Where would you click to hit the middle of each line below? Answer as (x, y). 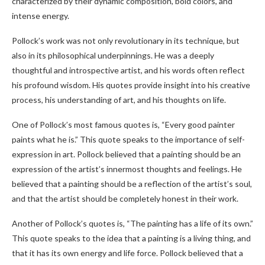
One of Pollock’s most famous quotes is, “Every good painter (123, 125)
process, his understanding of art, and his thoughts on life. (119, 100)
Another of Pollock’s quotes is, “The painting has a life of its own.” (132, 223)
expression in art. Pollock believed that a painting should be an (126, 154)
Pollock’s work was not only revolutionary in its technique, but (126, 41)
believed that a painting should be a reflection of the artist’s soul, (132, 184)
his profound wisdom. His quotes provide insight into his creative (131, 85)
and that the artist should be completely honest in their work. (125, 198)
